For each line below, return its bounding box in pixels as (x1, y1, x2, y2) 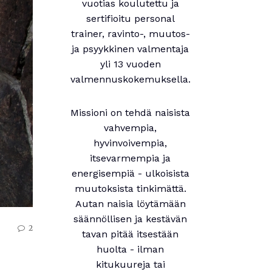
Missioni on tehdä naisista (70, 107, 191, 118)
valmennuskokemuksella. (70, 73, 191, 85)
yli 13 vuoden (100, 58, 161, 70)
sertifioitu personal (86, 13, 175, 24)
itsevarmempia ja (90, 152, 171, 164)
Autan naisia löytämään (75, 198, 186, 209)
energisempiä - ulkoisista (71, 168, 189, 179)
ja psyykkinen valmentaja (72, 43, 189, 55)
